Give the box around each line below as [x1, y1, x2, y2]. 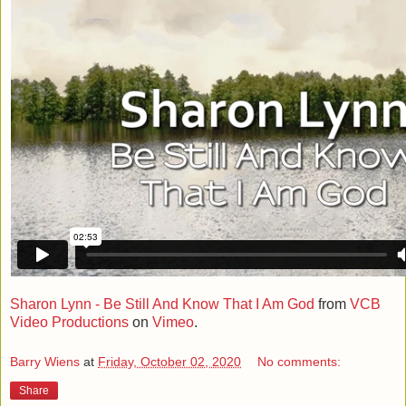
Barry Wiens [10, 353, 80, 369]
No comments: [257, 353, 342, 369]
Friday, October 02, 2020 [98, 353, 241, 369]
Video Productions [10, 314, 129, 331]
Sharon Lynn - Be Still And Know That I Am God [10, 296, 314, 313]
